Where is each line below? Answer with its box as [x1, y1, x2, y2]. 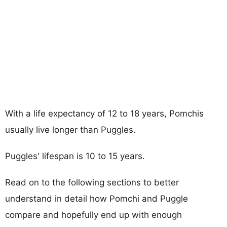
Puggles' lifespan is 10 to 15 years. [5, 150, 145, 161]
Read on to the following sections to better [5, 177, 179, 187]
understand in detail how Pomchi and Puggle [5, 193, 188, 204]
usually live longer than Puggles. [5, 124, 136, 135]
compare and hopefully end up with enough [5, 209, 182, 220]
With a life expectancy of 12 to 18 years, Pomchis [5, 108, 204, 119]
